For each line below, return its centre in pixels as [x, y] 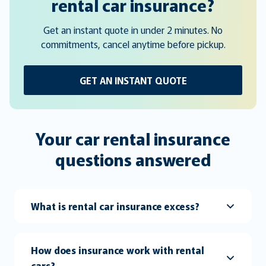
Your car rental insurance [133, 138]
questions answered [133, 159]
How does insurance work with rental [118, 250]
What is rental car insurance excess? [115, 206]
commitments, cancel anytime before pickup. [133, 44]
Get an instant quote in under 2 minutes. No [133, 29]
